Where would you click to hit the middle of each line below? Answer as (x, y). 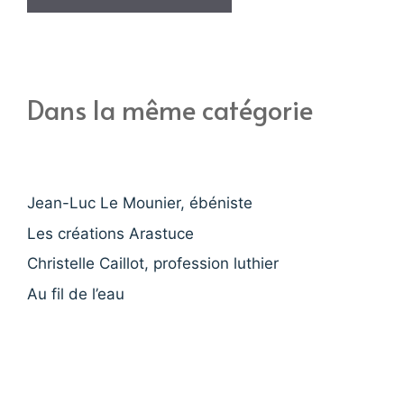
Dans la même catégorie (170, 109)
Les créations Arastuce (110, 233)
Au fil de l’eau (76, 294)
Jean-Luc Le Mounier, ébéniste (140, 203)
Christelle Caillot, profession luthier (153, 263)
